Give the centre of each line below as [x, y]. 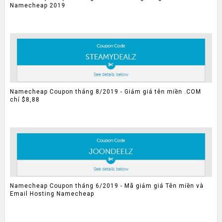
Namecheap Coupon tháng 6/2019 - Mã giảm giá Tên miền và [107, 186]
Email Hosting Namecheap [52, 194]
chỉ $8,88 [25, 100]
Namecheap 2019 [37, 6]
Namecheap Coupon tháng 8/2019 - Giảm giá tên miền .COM [105, 92]
